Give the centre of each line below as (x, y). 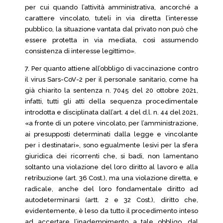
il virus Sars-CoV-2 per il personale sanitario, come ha (111, 79)
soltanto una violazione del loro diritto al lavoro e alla (111, 167)
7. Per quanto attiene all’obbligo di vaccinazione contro (111, 68)
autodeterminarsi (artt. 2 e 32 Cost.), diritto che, (111, 200)
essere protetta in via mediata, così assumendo (111, 40)
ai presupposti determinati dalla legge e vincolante (111, 134)
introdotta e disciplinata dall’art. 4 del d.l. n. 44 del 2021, (111, 112)
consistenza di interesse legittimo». (80, 51)
